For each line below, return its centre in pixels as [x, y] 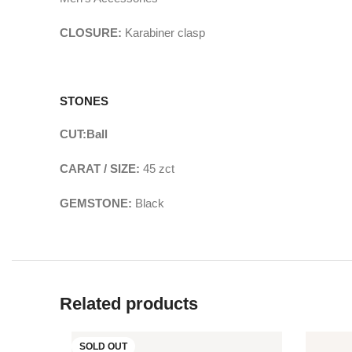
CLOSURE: [92, 33]
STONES [84, 101]
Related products [129, 304]
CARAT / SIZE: [101, 169]
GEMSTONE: [97, 203]
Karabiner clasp [165, 33]
